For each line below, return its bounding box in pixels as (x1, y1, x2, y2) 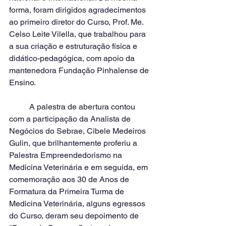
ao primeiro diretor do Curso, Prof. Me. (9, 17, 145, 27)
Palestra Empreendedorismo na (9, 150, 124, 160)
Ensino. (9, 78, 37, 87)
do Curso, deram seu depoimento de (9, 211, 141, 220)
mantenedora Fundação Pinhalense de (9, 66, 151, 75)
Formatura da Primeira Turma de (9, 187, 126, 196)
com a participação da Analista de (9, 114, 133, 124)
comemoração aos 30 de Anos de (9, 175, 131, 184)
